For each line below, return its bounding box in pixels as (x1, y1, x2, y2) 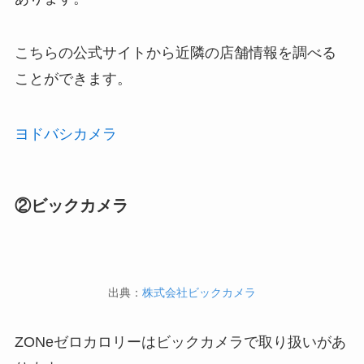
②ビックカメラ (14, 197, 128, 215)
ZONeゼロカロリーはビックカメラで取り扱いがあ (14, 334, 346, 351)
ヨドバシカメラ (14, 126, 117, 143)
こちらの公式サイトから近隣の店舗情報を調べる (14, 45, 336, 62)
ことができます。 (14, 71, 132, 88)
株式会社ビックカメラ (142, 285, 256, 299)
